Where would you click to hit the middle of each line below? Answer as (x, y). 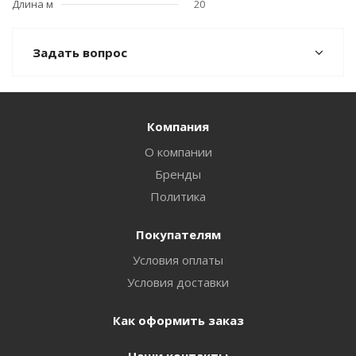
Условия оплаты (178, 260)
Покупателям (178, 234)
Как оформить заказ (178, 320)
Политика (178, 196)
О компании (178, 152)
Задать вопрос (80, 52)
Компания (178, 126)
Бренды (178, 174)
